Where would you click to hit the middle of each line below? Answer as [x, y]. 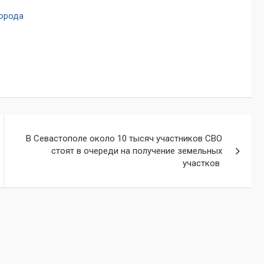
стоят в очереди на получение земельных [137, 151]
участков [203, 164]
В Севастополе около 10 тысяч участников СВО [124, 139]
